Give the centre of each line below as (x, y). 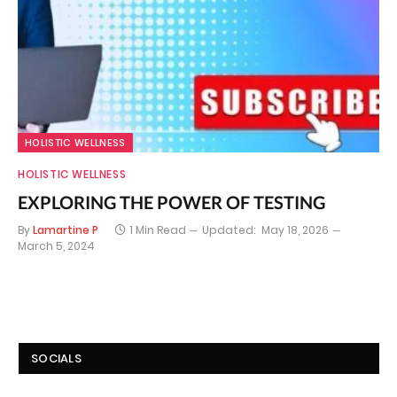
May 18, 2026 (295, 230)
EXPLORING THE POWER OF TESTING (171, 202)
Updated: (229, 230)
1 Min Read (158, 230)
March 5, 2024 (56, 246)
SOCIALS (56, 358)
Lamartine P (66, 230)
